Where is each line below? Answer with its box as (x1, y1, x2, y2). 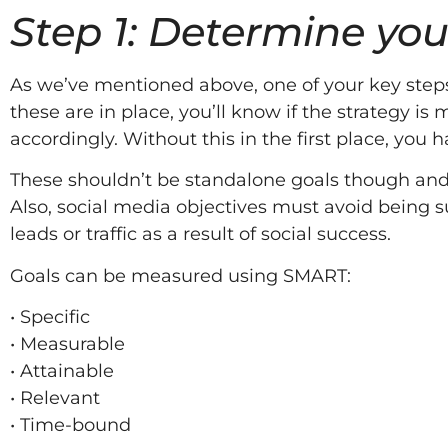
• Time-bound (10, 414, 131, 437)
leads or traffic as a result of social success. (10, 223, 391, 246)
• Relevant (10, 387, 100, 410)
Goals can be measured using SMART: (10, 264, 351, 287)
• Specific (10, 306, 90, 329)
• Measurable (10, 333, 125, 356)
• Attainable (10, 360, 114, 383)
